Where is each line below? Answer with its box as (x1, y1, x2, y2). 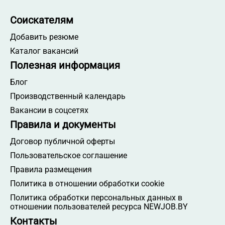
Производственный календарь (10, 91, 126, 101)
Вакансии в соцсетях (10, 105, 88, 115)
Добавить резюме (10, 32, 78, 42)
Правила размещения (10, 164, 92, 174)
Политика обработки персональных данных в (10, 192, 182, 202)
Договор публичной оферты (10, 136, 115, 146)
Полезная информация (10, 59, 120, 71)
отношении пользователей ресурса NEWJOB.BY (10, 201, 188, 211)
